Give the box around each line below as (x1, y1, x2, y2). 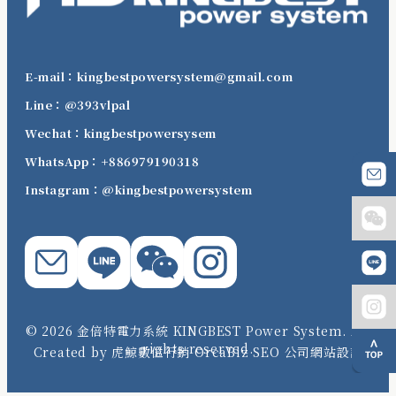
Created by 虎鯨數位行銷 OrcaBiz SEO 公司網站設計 (33, 343, 363, 362)
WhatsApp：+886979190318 (25, 152, 199, 170)
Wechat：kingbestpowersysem (25, 124, 217, 141)
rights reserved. (142, 339, 254, 357)
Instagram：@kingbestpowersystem (25, 180, 252, 198)
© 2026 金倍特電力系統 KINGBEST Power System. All (25, 321, 371, 339)
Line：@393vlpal (25, 95, 130, 113)
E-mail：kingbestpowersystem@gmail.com (25, 67, 293, 85)
